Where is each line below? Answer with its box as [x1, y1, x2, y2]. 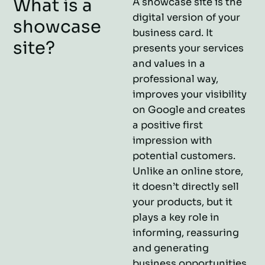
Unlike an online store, [132, 165, 243, 177]
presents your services [132, 42, 244, 54]
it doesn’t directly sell [132, 180, 239, 193]
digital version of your [132, 11, 240, 24]
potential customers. [132, 150, 235, 162]
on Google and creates [132, 104, 245, 116]
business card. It [132, 27, 213, 39]
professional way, [132, 73, 218, 85]
